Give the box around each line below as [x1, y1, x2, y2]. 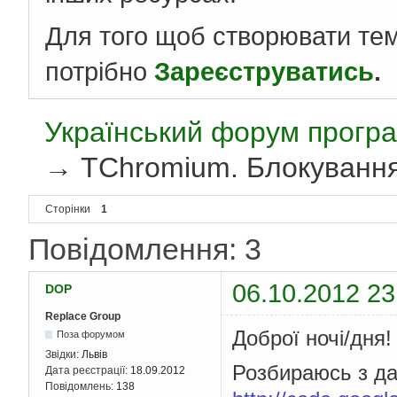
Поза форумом [57, 329, 126, 340]
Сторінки [45, 203, 90, 216]
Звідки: [45, 348, 82, 362]
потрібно [45, 57, 154, 87]
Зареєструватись [154, 57, 374, 87]
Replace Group [45, 310, 121, 323]
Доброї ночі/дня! [232, 325, 392, 350]
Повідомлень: [45, 380, 116, 393]
